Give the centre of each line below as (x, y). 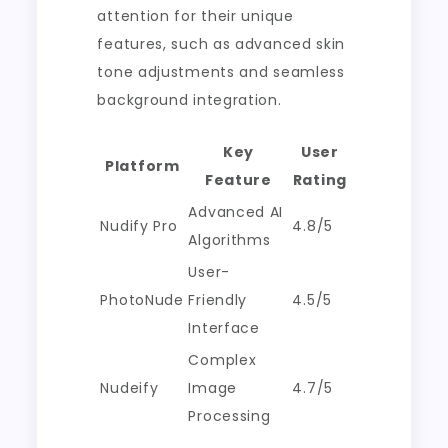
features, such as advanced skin (221, 44)
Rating (319, 180)
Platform (142, 166)
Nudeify (129, 388)
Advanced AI (236, 212)
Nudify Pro (139, 226)
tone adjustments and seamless (221, 72)
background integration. (189, 100)
